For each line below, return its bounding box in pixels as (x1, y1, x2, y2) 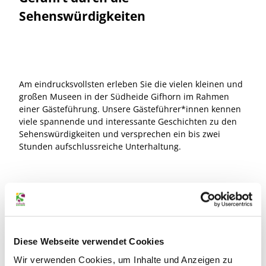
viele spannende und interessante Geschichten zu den (19, 115, 237, 127)
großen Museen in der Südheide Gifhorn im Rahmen (19, 90, 229, 102)
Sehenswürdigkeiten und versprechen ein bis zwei (19, 128, 220, 140)
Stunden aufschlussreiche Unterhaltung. (19, 140, 181, 152)
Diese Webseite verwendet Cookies (14, 236, 164, 246)
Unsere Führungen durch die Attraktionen (33, 190, 233, 204)
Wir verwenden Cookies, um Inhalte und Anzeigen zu (14, 254, 233, 265)
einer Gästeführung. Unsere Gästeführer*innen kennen (19, 103, 241, 115)
